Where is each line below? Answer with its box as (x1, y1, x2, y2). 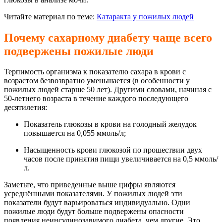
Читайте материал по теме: (4, 12, 97, 21)
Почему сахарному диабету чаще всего (4, 31, 212, 44)
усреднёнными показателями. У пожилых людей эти (4, 189, 182, 198)
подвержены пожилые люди (4, 44, 154, 57)
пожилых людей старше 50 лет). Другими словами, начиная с (4, 85, 212, 94)
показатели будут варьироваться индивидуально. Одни (4, 198, 190, 207)
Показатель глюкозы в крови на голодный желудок (24, 120, 197, 129)
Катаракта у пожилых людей (97, 12, 194, 21)
